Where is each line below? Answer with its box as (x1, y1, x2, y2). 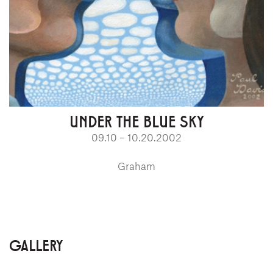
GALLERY (9, 234, 63, 255)
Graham (118, 159, 155, 172)
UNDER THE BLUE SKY (69, 109, 204, 132)
